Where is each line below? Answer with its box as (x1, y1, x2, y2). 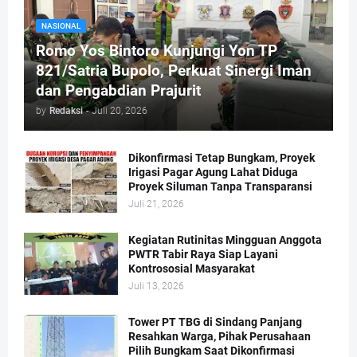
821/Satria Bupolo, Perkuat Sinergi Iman (36, 61, 312, 80)
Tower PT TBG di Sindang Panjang (128, 316, 302, 329)
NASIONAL (41, 22, 80, 31)
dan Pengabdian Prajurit (36, 81, 201, 100)
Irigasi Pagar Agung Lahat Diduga (128, 166, 298, 179)
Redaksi (49, 105, 83, 117)
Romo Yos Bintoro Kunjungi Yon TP (36, 41, 277, 61)
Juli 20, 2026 (92, 105, 147, 117)
